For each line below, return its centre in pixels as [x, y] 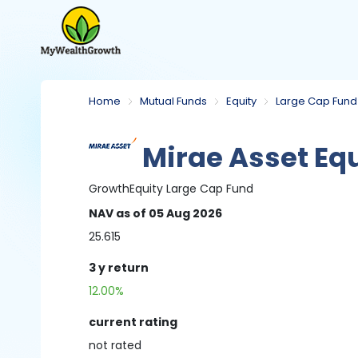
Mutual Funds [174, 101]
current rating [133, 322]
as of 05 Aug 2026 [169, 213]
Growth [109, 189]
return [127, 268]
